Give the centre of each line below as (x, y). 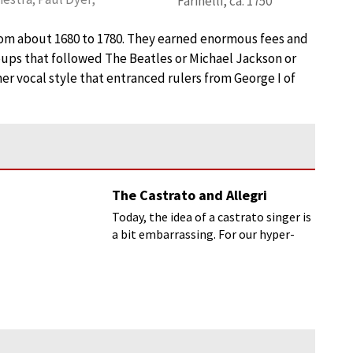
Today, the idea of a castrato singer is (212, 217)
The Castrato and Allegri (190, 195)
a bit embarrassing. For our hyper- (204, 234)
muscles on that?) (161, 269)
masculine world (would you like (198, 251)
